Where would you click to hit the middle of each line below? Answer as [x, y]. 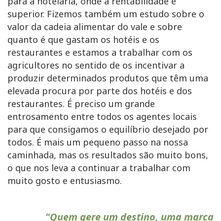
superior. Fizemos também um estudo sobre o [106, 14]
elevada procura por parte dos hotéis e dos [100, 91]
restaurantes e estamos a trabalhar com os [100, 53]
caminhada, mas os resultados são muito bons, [108, 155]
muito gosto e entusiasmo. [65, 181]
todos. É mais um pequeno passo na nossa [98, 142]
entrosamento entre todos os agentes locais [102, 117]
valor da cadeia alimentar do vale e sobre [95, 27]
